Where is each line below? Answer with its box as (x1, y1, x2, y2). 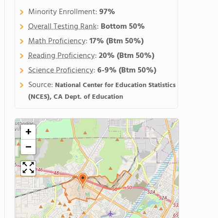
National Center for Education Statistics (55, 80, 176, 91)
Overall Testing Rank (28, 20, 97, 33)
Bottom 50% (101, 20, 145, 33)
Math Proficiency (28, 35, 86, 48)
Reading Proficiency (28, 50, 95, 62)
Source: (28, 79, 55, 91)
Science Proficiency (28, 64, 93, 77)
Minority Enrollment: (28, 6, 99, 18)
